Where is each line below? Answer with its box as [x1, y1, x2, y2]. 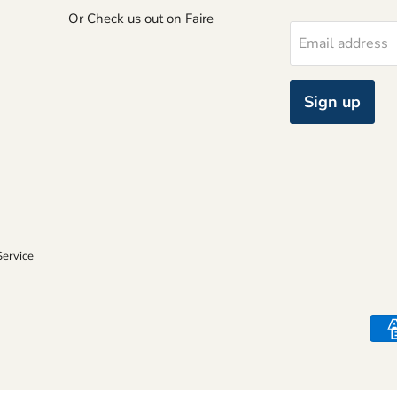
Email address [298, 33, 388, 53]
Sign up [303, 90, 361, 113]
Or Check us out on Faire [67, 9, 214, 27]
